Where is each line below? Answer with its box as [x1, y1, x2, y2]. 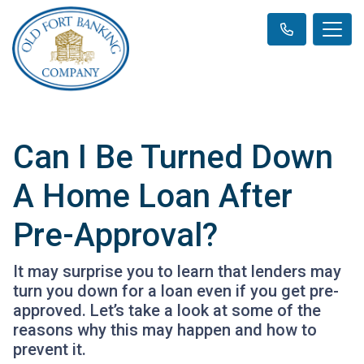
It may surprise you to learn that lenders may [13, 261, 341, 281]
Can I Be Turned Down [13, 137, 333, 176]
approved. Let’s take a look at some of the [13, 300, 321, 320]
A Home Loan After [13, 176, 292, 215]
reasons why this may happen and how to [13, 319, 317, 340]
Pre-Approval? [13, 215, 218, 254]
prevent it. [13, 339, 86, 359]
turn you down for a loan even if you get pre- [13, 280, 339, 301]
